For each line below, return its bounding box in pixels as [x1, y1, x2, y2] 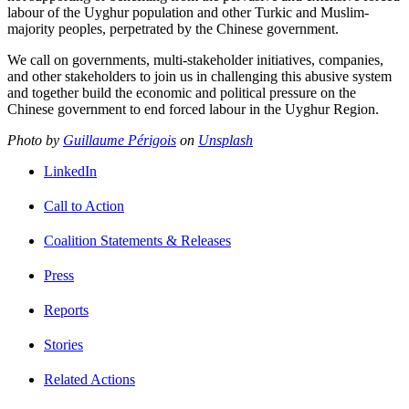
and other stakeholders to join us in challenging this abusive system [7, 68, 392, 85]
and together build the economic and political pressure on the [7, 85, 356, 101]
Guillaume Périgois [63, 132, 176, 149]
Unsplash [198, 132, 253, 149]
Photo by [7, 132, 63, 149]
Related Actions [44, 372, 135, 388]
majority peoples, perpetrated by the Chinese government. [7, 21, 339, 37]
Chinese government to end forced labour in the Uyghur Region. [7, 101, 379, 118]
